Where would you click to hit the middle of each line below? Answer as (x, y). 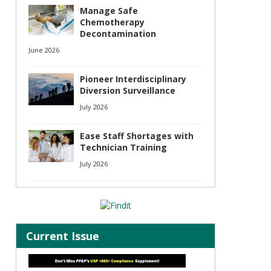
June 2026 (44, 50)
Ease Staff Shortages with (137, 136)
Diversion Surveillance (128, 90)
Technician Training (123, 147)
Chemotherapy (112, 22)
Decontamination (118, 34)
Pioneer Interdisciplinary (133, 79)
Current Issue (63, 236)
